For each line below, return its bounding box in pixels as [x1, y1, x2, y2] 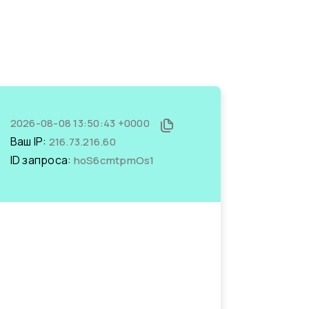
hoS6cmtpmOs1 [73, 153, 154, 168]
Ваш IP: [10, 134, 49, 149]
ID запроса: [10, 152, 74, 168]
